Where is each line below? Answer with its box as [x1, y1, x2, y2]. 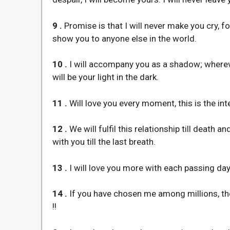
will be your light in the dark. [52, 72, 159, 82]
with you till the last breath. [52, 137, 156, 147]
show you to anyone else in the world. [52, 33, 197, 44]
